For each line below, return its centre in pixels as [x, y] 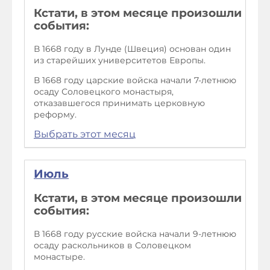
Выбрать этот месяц [85, 134]
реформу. [55, 115]
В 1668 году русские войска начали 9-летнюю [135, 234]
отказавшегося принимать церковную [119, 103]
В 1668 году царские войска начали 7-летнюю [135, 80]
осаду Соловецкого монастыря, [104, 92]
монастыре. [59, 256]
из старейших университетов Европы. [120, 61]
